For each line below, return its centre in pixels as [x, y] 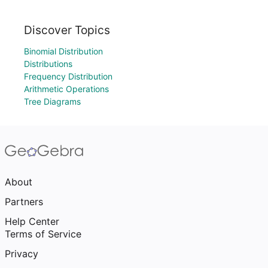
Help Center [32, 221]
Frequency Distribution [68, 76]
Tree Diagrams [52, 101]
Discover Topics [67, 30]
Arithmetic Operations [66, 89]
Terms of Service [43, 234]
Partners [24, 202]
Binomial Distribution [63, 51]
